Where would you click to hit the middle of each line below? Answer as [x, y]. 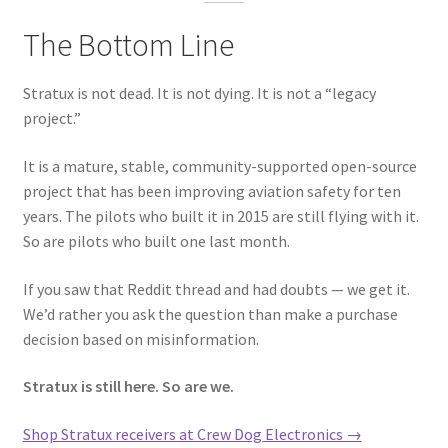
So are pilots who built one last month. [156, 240]
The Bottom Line [128, 44]
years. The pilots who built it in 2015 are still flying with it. [220, 215]
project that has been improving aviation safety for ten [211, 190]
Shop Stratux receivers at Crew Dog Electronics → [192, 433]
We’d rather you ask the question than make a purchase [210, 313]
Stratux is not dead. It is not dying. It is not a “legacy [199, 93]
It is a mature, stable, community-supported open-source [219, 165]
